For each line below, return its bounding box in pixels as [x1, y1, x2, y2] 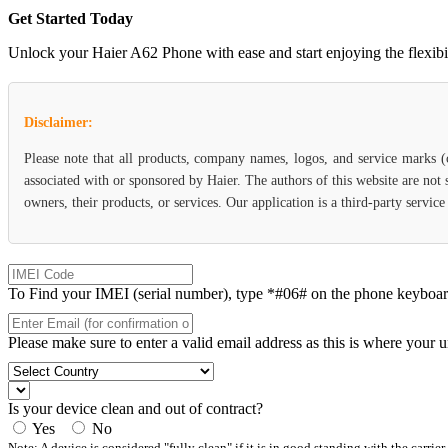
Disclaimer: [24, 114, 93, 130]
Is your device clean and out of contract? [8, 399, 263, 417]
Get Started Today [8, 9, 133, 27]
